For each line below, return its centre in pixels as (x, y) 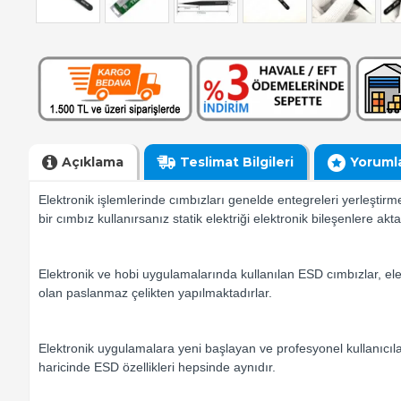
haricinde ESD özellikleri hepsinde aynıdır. (157, 367)
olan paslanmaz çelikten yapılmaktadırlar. (155, 293)
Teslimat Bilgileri (237, 162)
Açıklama (93, 162)
